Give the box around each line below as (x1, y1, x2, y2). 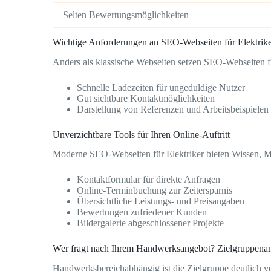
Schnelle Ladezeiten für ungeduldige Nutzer (77, 82, 245, 93)
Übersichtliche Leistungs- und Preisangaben (77, 196, 244, 207)
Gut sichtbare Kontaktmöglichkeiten (77, 93, 215, 103)
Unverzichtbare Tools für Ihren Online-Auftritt (53, 129, 230, 140)
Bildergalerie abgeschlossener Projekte (77, 218, 224, 229)
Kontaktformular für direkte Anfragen (77, 174, 220, 185)
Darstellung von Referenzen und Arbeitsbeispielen (77, 103, 269, 114)
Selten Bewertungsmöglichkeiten (63, 10, 189, 21)
